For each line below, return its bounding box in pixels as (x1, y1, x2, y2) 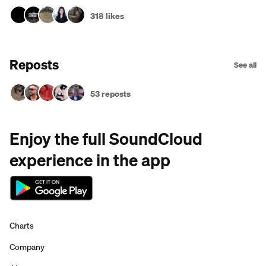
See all (234, 59, 256, 71)
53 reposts (90, 87, 131, 100)
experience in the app (9, 147, 170, 173)
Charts (9, 219, 34, 232)
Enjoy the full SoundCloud (9, 125, 202, 152)
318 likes (90, 9, 124, 23)
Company (9, 240, 45, 254)
